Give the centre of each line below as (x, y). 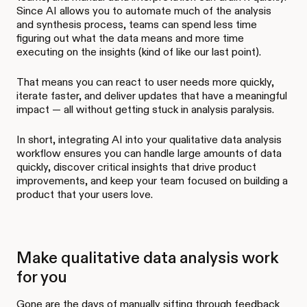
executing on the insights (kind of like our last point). (139, 52)
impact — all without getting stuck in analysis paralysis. (145, 110)
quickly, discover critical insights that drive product (136, 167)
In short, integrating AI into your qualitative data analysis (149, 140)
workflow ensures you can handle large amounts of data (149, 153)
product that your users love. (85, 195)
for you (42, 277)
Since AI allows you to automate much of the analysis (144, 11)
